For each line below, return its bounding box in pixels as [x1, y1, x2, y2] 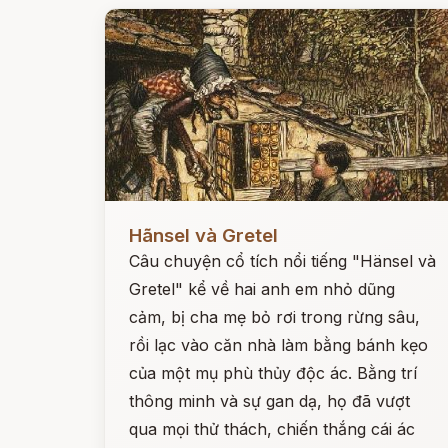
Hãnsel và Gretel [129, 224, 278, 247]
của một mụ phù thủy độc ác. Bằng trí [129, 363, 417, 383]
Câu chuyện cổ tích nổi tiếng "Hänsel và [129, 251, 436, 271]
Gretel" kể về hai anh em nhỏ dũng [129, 279, 395, 299]
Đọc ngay [105, 210, 178, 230]
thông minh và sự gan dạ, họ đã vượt [129, 391, 410, 411]
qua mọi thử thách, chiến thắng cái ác [129, 419, 415, 439]
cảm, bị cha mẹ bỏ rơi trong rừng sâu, [129, 307, 420, 327]
